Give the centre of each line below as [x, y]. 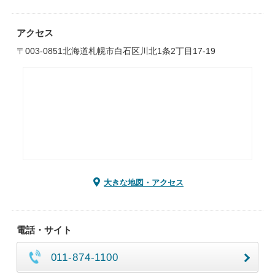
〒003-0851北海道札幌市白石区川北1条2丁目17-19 [116, 51]
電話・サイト [44, 230]
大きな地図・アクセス [144, 183]
